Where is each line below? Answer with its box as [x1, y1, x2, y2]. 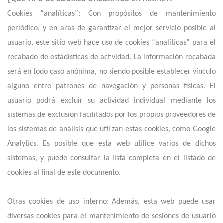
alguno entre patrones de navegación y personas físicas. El [7, 82, 216, 90]
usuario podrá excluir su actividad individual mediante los [7, 97, 216, 105]
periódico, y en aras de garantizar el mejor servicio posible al [7, 24, 216, 32]
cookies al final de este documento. [7, 169, 121, 177]
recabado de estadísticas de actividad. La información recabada [7, 53, 216, 61]
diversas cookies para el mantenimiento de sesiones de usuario [7, 212, 216, 220]
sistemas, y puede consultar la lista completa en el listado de [7, 154, 216, 162]
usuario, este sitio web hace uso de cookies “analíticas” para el [7, 39, 216, 47]
